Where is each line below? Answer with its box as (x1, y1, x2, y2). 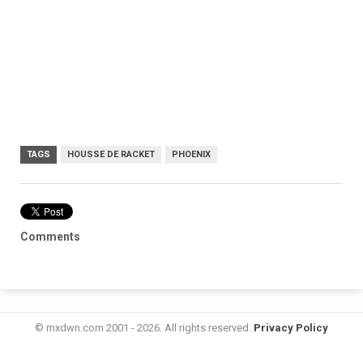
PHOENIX (172, 148, 211, 160)
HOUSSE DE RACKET (67, 148, 155, 160)
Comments (20, 229, 80, 243)
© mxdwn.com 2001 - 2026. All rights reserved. (35, 321, 254, 334)
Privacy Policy (254, 321, 328, 334)
